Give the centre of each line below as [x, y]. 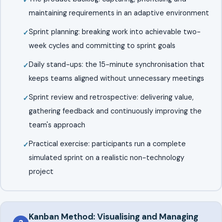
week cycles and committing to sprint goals [102, 45]
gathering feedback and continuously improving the [115, 111]
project [41, 171]
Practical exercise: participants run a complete [107, 143]
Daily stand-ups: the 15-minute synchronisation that [116, 64]
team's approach [57, 125]
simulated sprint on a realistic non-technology [106, 157]
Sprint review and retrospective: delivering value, [111, 97]
